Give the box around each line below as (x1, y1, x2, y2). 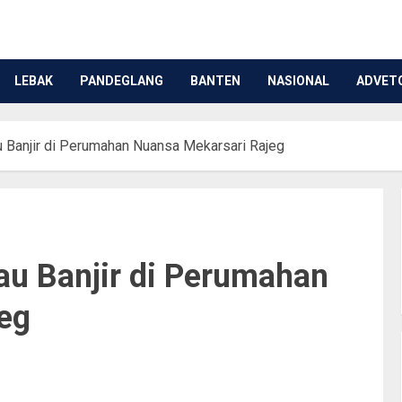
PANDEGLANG (80, 74, 163, 89)
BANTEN (190, 74, 240, 89)
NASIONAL (267, 74, 329, 89)
